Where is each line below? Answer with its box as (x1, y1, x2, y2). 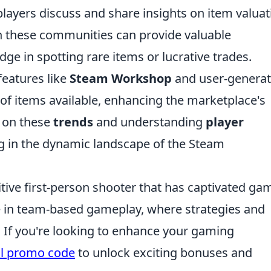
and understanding (93, 114, 206, 130)
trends (53, 114, 93, 130)
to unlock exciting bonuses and (75, 244, 252, 261)
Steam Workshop (70, 70, 172, 87)
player (206, 114, 244, 130)
